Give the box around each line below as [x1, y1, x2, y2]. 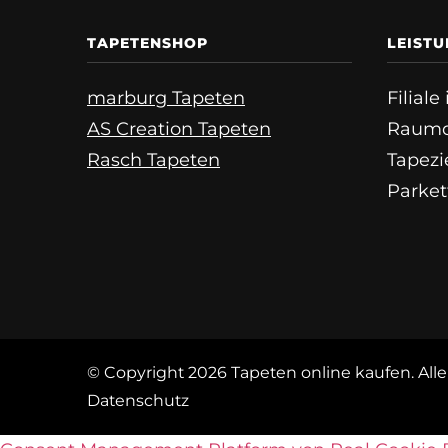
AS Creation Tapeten [87, 117, 271, 140]
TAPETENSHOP [87, 33, 208, 52]
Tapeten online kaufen [231, 363, 411, 383]
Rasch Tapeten [87, 148, 220, 171]
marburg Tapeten [87, 86, 245, 109]
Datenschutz [87, 391, 189, 411]
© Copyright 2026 [87, 363, 231, 383]
